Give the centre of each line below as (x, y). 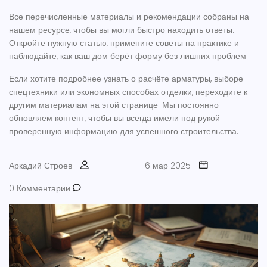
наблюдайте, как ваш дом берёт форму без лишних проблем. (128, 56)
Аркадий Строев (41, 166)
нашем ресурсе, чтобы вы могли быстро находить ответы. (122, 30)
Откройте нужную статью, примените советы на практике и (124, 43)
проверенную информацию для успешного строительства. (124, 131)
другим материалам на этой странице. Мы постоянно (114, 105)
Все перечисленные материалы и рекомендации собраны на (129, 17)
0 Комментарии (41, 188)
